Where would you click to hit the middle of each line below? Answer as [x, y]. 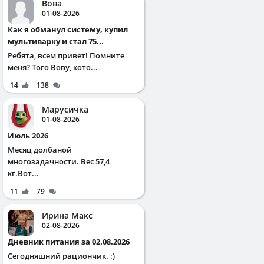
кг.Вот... [23, 173]
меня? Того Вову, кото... [53, 67]
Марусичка [65, 109]
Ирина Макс [67, 215]
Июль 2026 [31, 135]
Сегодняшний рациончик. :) [61, 255]
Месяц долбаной [40, 149]
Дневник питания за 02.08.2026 [72, 241]
